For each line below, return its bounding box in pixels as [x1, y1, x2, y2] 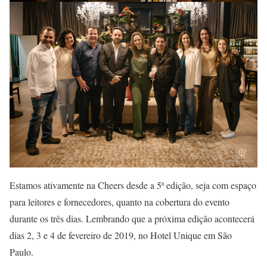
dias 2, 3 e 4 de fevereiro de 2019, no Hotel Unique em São [10, 228, 232, 241]
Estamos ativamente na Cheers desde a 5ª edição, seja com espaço [10, 178, 256, 191]
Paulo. [10, 245, 33, 258]
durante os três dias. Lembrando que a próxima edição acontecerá [10, 212, 254, 225]
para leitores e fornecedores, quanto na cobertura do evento [10, 195, 229, 208]
